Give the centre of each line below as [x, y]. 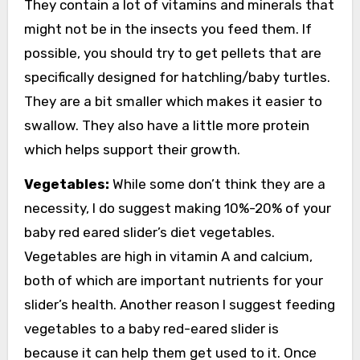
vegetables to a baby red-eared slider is [151, 328]
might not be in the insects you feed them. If [168, 29]
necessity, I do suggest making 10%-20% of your [177, 208]
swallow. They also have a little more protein [166, 125]
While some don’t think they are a [217, 184]
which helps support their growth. [132, 149]
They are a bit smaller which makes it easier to [173, 101]
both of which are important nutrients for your [173, 280]
